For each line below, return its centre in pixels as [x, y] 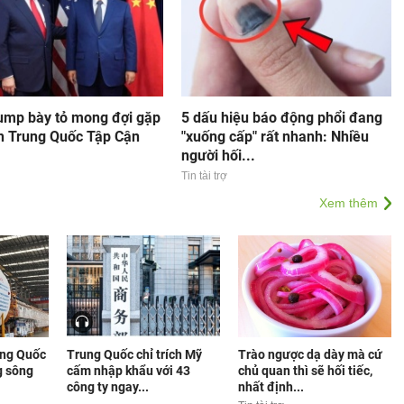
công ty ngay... [108, 387]
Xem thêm [349, 203]
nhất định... [271, 387]
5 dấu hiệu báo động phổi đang [281, 118]
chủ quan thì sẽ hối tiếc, [305, 371]
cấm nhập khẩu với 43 [129, 371]
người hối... [218, 156]
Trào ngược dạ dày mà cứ [310, 354]
